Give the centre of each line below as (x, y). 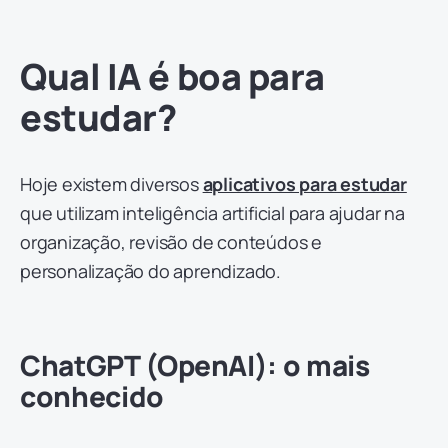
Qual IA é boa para (172, 77)
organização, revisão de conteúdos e (171, 242)
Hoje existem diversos (111, 184)
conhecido (92, 396)
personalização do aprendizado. (151, 271)
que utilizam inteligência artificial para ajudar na (212, 213)
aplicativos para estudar (304, 184)
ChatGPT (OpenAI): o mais (195, 365)
